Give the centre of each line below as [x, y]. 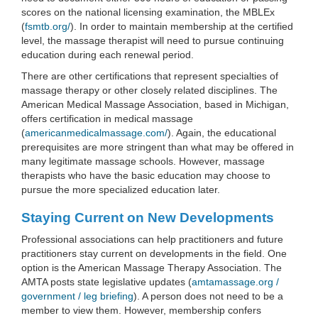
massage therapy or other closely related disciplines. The [149, 90]
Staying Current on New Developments [148, 218]
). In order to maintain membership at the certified [182, 26]
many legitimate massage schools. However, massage [143, 161]
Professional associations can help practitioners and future [152, 239]
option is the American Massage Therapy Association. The [152, 268]
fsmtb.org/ [48, 26]
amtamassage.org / [235, 282]
